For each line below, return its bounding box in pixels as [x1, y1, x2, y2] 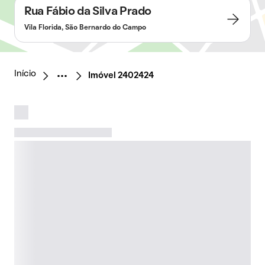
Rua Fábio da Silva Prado [24, 7, 151, 17]
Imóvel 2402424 [88, 72, 154, 80]
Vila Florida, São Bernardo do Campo [24, 25, 146, 31]
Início [14, 70, 36, 78]
